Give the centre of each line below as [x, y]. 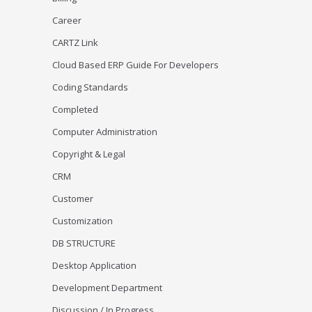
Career [67, 20]
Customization [83, 221]
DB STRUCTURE [84, 243]
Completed [76, 109]
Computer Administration [105, 132]
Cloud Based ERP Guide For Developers [136, 65]
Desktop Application [95, 265]
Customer [73, 198]
